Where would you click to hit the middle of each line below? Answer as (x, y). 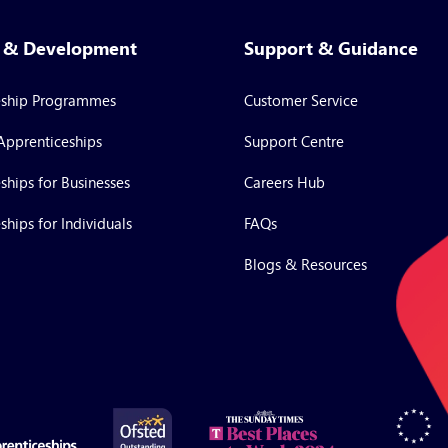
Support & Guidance (331, 48)
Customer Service (301, 100)
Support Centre (294, 141)
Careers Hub (284, 182)
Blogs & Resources (305, 264)
